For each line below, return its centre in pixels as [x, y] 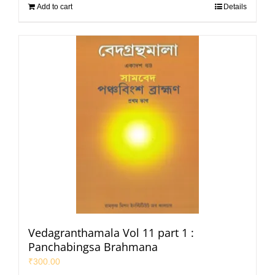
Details [235, 6]
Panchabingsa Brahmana [93, 246]
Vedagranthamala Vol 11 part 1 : [111, 232]
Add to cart [55, 6]
